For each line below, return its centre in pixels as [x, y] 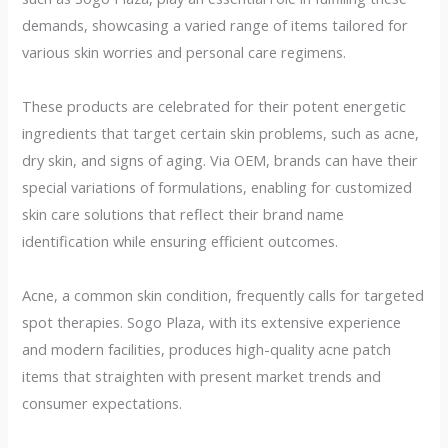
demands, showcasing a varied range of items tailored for [215, 24]
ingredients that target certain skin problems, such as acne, [221, 132]
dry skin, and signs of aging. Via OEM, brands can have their [220, 159]
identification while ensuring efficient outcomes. [180, 240]
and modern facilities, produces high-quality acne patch [207, 348]
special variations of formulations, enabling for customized [217, 186]
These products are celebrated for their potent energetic [214, 105]
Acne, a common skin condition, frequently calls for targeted [223, 294]
